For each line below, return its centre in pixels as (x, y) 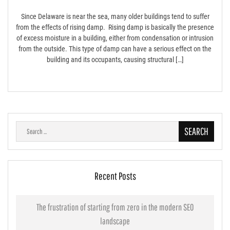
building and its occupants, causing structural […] (115, 59)
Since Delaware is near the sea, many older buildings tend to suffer (115, 16)
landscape (115, 221)
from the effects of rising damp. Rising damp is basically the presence (115, 27)
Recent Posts (115, 176)
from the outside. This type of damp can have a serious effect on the (115, 49)
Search (25, 126)
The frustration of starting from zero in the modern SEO (115, 207)
